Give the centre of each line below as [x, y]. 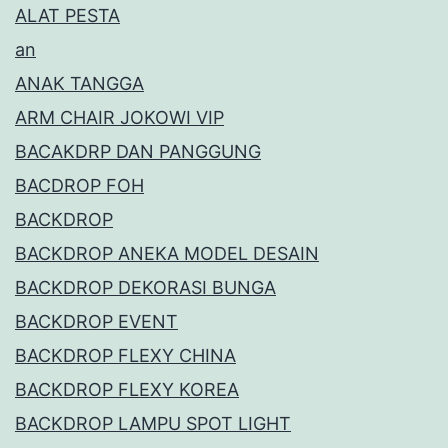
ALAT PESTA [67, 16]
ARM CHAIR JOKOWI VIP [119, 118]
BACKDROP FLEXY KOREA [127, 390]
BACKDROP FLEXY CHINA [125, 356]
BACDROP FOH [79, 186]
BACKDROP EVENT [96, 322]
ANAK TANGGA [79, 84]
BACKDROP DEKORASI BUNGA [145, 288]
